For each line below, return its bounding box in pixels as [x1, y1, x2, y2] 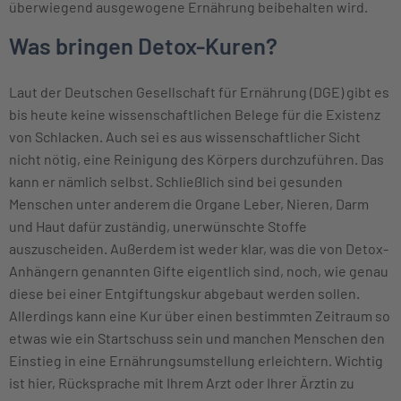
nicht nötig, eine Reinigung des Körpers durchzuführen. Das [9, 149, 384, 167]
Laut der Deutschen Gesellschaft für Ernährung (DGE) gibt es [9, 82, 389, 100]
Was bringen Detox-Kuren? [9, 30, 277, 59]
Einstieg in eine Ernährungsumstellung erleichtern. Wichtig [9, 351, 383, 369]
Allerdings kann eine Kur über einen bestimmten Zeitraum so [9, 306, 390, 324]
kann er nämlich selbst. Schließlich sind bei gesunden [9, 172, 343, 190]
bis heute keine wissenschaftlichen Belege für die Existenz [9, 105, 380, 123]
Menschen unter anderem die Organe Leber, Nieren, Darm [9, 194, 369, 212]
